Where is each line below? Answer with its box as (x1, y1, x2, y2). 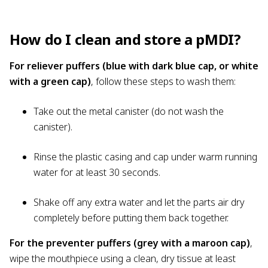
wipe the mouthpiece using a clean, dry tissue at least (10, 251, 236, 265)
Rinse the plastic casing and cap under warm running (33, 150, 257, 163)
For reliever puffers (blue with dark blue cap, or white (10, 59, 258, 72)
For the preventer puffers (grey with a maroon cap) (10, 236, 250, 249)
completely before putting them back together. (33, 211, 231, 224)
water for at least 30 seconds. (33, 165, 163, 179)
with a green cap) (10, 74, 91, 88)
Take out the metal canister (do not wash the (33, 104, 224, 118)
